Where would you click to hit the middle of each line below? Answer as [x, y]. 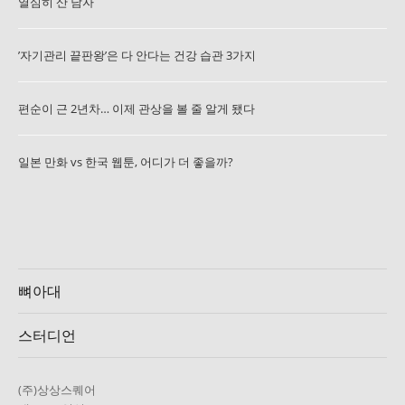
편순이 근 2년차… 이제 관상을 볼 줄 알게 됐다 [137, 108]
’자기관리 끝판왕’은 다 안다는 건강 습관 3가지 [137, 55]
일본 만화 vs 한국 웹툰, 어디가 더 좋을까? [126, 162]
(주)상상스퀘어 [57, 389]
